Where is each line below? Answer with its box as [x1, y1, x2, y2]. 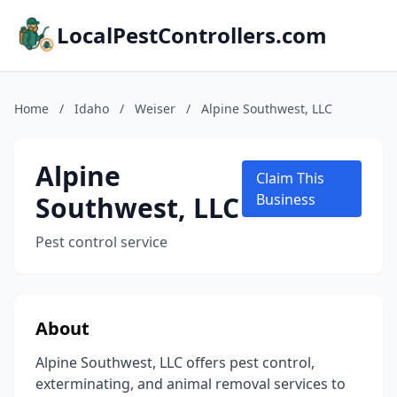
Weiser [135, 100, 175, 117]
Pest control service [35, 232, 167, 252]
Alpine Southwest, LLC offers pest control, [35, 353, 315, 372]
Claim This [255, 168, 324, 188]
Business [255, 190, 315, 209]
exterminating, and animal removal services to [35, 374, 346, 393]
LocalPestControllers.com [57, 20, 327, 50]
